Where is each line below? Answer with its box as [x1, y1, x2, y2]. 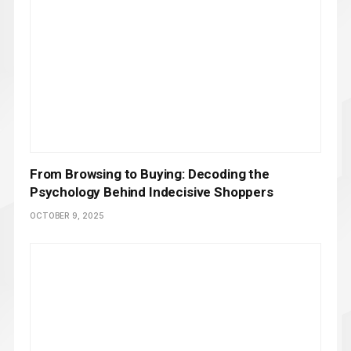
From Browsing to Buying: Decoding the [30, 165, 270, 182]
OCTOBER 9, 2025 [30, 210, 104, 220]
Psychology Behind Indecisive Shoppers [30, 183, 273, 200]
